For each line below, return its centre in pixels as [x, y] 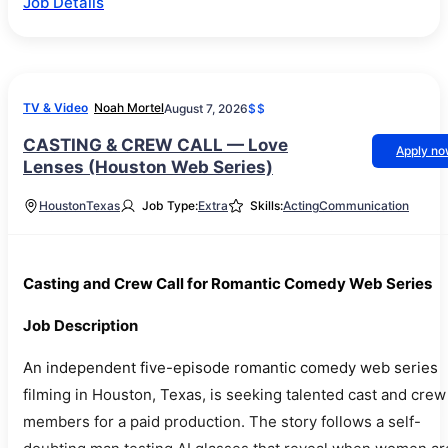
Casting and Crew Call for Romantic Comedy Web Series [227, 283]
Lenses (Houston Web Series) [148, 167]
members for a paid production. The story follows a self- [222, 421]
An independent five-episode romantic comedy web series [230, 367]
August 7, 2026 [206, 108]
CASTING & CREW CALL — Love [155, 145]
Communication [364, 205]
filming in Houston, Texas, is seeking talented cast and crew [234, 394]
